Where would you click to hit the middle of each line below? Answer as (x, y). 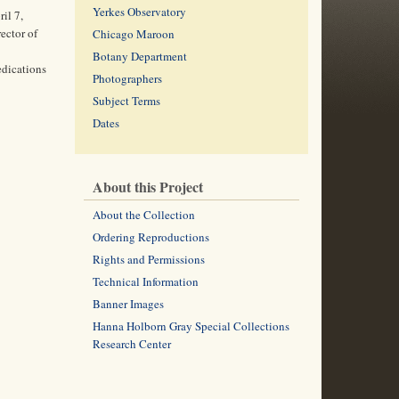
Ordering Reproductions (151, 237)
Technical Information (145, 281)
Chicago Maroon (133, 34)
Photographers (127, 78)
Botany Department (139, 56)
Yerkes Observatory (139, 12)
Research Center (131, 344)
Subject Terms (126, 101)
